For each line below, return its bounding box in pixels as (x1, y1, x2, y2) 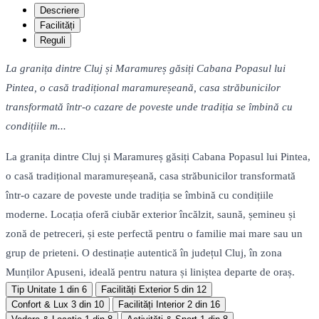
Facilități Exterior (101, 284, 171, 296)
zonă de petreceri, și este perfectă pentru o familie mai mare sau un (6, 228, 303, 240)
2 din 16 (187, 299, 220, 310)
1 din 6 (59, 284, 87, 296)
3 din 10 (71, 299, 104, 310)
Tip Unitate (11, 284, 56, 296)
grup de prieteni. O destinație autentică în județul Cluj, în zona (6, 247, 282, 259)
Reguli (40, 35, 66, 46)
